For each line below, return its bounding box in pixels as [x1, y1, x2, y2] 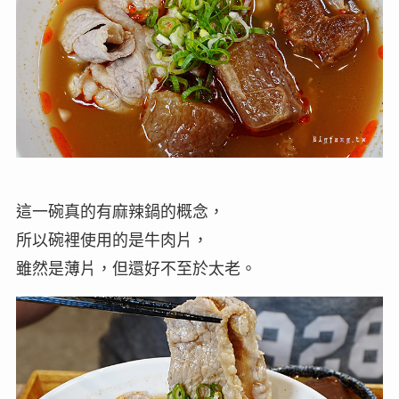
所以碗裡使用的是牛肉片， [15, 232, 208, 250]
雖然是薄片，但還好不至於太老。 [15, 260, 256, 279]
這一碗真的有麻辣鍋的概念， [15, 203, 224, 222]
